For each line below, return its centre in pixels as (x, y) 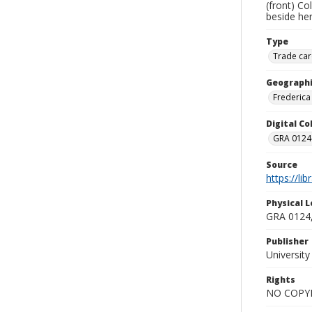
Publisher (287, 241)
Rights (281, 280)
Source (282, 165)
